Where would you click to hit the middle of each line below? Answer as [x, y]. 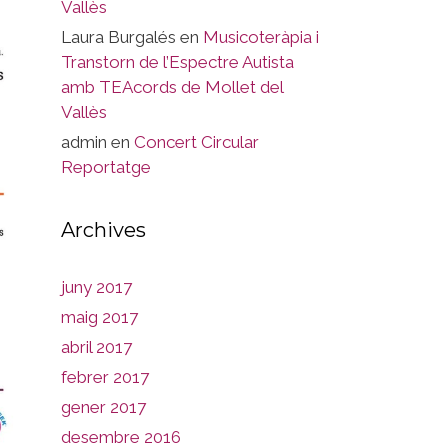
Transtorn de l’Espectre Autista [177, 62]
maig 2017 [99, 317]
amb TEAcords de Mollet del [172, 87]
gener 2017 [103, 407]
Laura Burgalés [118, 37]
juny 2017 [96, 287]
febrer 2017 [105, 377]
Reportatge [106, 167]
